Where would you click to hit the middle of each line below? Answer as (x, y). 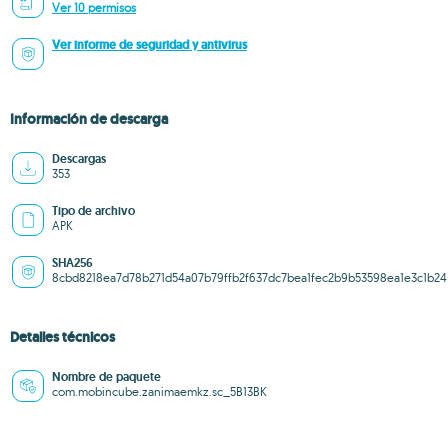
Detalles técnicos (62, 337)
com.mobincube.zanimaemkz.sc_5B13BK (159, 391)
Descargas (79, 159)
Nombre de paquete (106, 377)
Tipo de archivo (93, 211)
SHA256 (72, 263)
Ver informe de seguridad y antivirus (149, 45)
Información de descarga (89, 119)
